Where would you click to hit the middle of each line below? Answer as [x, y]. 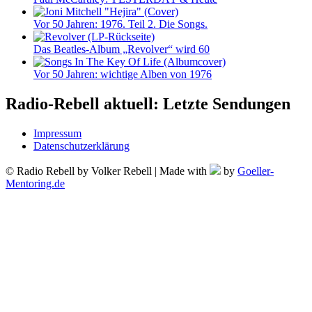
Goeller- [256, 171]
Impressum [57, 134]
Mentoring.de [35, 184]
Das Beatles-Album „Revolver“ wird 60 [122, 49]
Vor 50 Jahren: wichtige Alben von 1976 [123, 75]
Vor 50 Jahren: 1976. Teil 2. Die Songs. [120, 24]
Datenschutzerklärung [81, 146]
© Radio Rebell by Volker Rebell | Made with [108, 171]
